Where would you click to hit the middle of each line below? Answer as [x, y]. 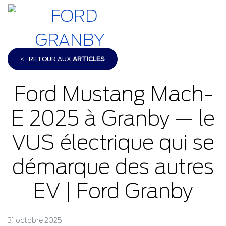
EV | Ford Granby [113, 191]
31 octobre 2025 [35, 220]
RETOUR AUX [50, 59]
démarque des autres [113, 167]
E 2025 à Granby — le [113, 119]
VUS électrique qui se [113, 143]
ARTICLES [89, 59]
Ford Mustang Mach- [113, 94]
